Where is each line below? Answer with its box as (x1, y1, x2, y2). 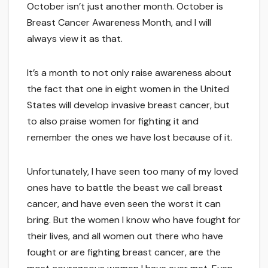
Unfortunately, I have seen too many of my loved (27, 165, 238, 178)
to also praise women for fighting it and (27, 115, 199, 128)
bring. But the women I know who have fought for (27, 214, 240, 227)
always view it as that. (27, 32, 123, 45)
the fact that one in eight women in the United (27, 83, 229, 96)
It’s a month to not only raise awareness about (27, 66, 232, 80)
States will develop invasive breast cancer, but (27, 99, 230, 112)
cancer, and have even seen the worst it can (27, 197, 221, 211)
